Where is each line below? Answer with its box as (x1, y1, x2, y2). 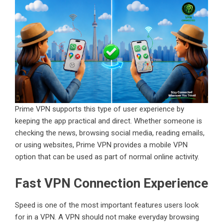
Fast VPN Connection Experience (15, 176, 208, 191)
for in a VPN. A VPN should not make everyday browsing (15, 213, 199, 222)
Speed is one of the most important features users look (15, 201, 199, 210)
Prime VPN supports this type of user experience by (15, 105, 184, 114)
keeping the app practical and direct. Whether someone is (15, 116, 202, 126)
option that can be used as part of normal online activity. (15, 152, 199, 162)
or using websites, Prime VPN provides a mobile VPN (15, 140, 188, 150)
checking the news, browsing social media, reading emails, (15, 128, 205, 138)
